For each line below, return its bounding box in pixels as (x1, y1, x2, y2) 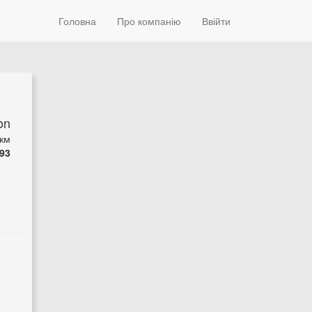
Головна (58, 14, 96, 28)
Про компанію (117, 14, 181, 28)
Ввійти (202, 14, 231, 28)
